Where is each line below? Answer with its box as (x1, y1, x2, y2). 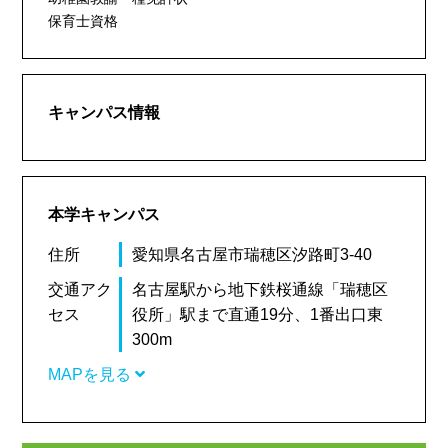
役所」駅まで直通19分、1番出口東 (131, 306, 383, 323)
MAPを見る (48, 366, 136, 383)
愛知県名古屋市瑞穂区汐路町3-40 (131, 246, 372, 263)
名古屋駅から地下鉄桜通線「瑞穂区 (131, 281, 388, 298)
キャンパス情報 (48, 104, 161, 121)
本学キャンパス (48, 206, 161, 223)
